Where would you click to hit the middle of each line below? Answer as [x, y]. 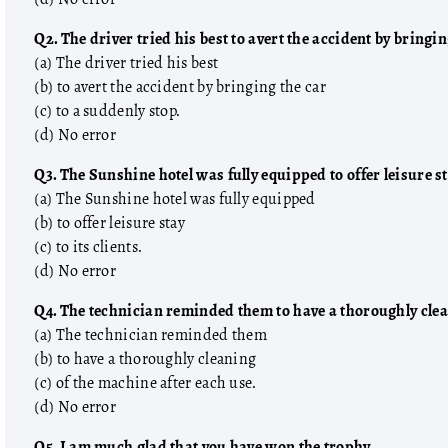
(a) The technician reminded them [151, 335]
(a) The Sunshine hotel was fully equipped [175, 199]
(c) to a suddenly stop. [107, 111]
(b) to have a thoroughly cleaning [145, 359]
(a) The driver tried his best [126, 63]
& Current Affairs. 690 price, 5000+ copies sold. [271, 397]
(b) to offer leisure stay [109, 223]
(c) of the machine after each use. [145, 383]
